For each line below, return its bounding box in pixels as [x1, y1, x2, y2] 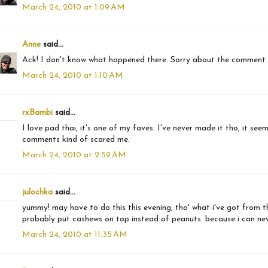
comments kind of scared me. [22, 135, 130, 145]
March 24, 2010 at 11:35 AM [22, 230, 127, 240]
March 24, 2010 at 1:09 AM [22, 3, 125, 13]
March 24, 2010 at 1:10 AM [22, 71, 123, 81]
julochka [22, 188, 53, 197]
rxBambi [22, 108, 53, 118]
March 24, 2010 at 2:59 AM [22, 151, 126, 160]
